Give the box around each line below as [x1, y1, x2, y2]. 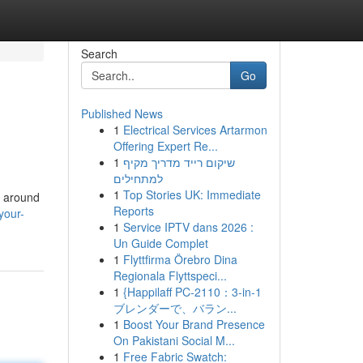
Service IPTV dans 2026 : [122, 219, 254, 235]
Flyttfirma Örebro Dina [122, 251, 237, 267]
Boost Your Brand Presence [122, 316, 265, 332]
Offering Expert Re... [113, 138, 218, 154]
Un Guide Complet [113, 235, 208, 251]
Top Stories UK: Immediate [122, 186, 261, 203]
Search [80, 45, 117, 62]
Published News [80, 105, 163, 122]
